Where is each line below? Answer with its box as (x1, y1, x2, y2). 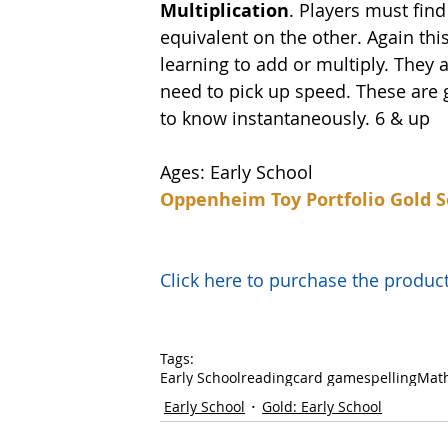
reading (241, 368, 293, 387)
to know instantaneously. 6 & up (160, 106, 430, 130)
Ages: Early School (160, 160, 313, 184)
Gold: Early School (262, 396, 382, 416)
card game (293, 368, 364, 387)
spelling (364, 368, 417, 387)
